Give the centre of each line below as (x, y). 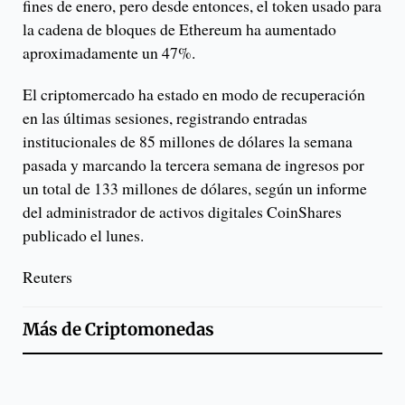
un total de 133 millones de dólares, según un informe (195, 188)
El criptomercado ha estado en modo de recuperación (194, 94)
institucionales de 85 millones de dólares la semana (188, 141)
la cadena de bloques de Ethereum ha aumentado (179, 29)
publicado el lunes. (83, 235)
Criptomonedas (150, 330)
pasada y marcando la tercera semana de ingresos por (193, 165)
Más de (54, 330)
